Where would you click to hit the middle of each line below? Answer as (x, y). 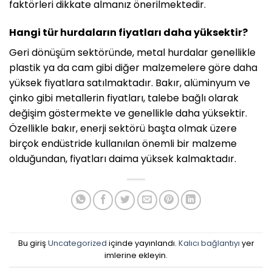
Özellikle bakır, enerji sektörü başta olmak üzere (123, 128)
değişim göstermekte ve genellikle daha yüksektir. (128, 113)
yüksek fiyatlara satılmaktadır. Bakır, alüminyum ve (130, 83)
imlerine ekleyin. (136, 255)
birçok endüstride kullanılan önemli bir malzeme (123, 143)
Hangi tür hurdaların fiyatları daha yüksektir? (128, 32)
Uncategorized (77, 243)
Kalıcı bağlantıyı (209, 243)
